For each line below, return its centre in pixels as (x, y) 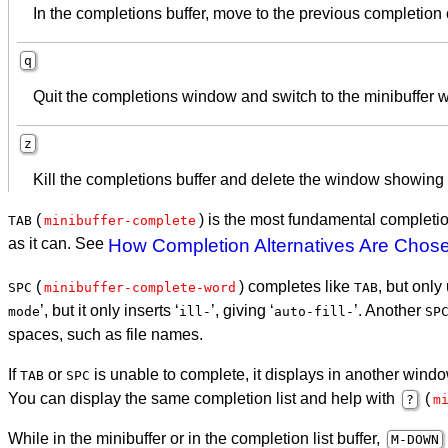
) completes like (296, 286)
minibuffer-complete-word (140, 287)
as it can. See (58, 243)
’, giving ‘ (242, 310)
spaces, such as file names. (105, 334)
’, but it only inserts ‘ (109, 310)
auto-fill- (314, 311)
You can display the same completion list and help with (203, 398)
